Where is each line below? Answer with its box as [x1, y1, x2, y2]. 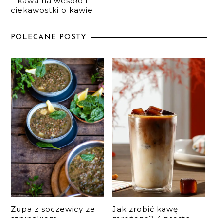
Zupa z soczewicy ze [11, 204, 96, 214]
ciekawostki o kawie [11, 5, 93, 15]
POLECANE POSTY [11, 34, 87, 41]
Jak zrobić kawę [112, 204, 179, 214]
